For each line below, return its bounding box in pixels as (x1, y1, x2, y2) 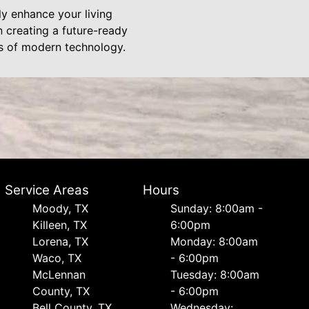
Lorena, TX (32, 235, 88, 248)
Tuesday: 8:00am (170, 268, 260, 281)
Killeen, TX (32, 218, 87, 232)
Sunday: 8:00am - (170, 201, 263, 215)
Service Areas (4, 182, 89, 198)
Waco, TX (32, 251, 81, 265)
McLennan (32, 268, 86, 281)
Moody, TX (32, 201, 88, 215)
